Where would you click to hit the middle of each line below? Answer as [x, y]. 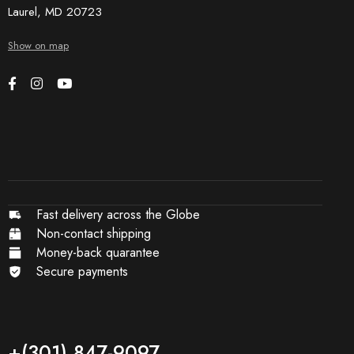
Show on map [38, 46]
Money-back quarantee [98, 253]
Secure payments [82, 272]
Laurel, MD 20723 [55, 12]
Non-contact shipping [93, 234]
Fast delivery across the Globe [118, 215]
